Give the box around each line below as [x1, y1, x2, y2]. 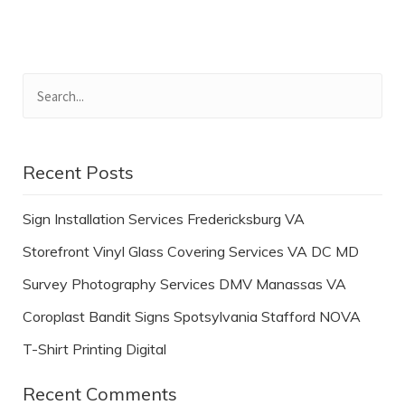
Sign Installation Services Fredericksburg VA [23, 210, 305, 229]
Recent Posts [23, 161, 134, 184]
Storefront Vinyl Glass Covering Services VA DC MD [23, 242, 359, 261]
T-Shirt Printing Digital [23, 340, 166, 359]
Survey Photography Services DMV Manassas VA [23, 275, 346, 294]
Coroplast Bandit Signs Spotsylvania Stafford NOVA [23, 307, 361, 326]
